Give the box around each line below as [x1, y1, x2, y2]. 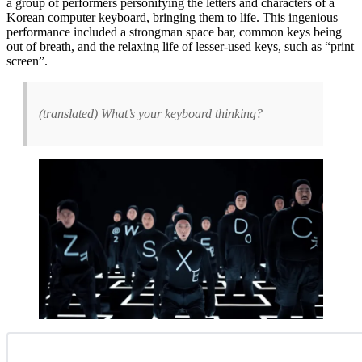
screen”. [6, 53, 48, 68]
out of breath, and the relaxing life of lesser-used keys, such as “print [6, 39, 354, 53]
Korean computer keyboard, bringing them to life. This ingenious [6, 10, 338, 24]
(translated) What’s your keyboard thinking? [39, 106, 263, 120]
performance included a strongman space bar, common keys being [6, 24, 342, 39]
